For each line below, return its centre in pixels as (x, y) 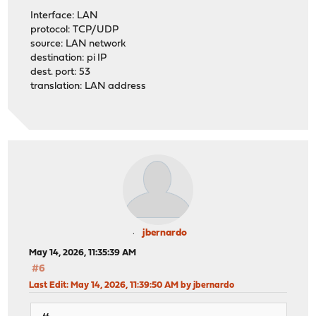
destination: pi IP (69, 59)
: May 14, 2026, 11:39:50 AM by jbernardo (151, 285)
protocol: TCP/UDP (75, 30)
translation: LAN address (89, 87)
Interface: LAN (65, 16)
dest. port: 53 (61, 73)
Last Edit (48, 285)
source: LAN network (78, 44)
